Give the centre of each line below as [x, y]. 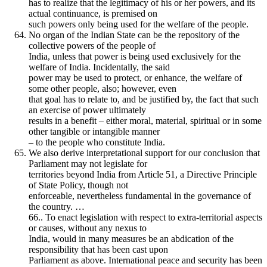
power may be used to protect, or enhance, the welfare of [135, 77]
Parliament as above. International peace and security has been [145, 260]
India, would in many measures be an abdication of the [131, 238]
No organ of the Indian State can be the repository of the [134, 35]
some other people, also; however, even [103, 88]
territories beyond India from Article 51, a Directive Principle [143, 174]
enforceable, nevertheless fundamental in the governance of [140, 195]
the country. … [57, 206]
